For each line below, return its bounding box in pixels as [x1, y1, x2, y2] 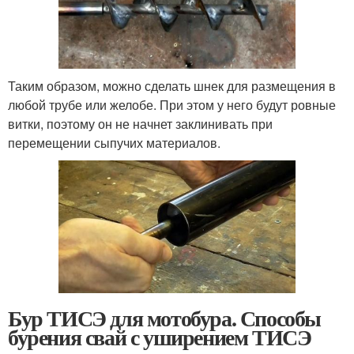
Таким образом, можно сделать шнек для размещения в [8, 76, 336, 95]
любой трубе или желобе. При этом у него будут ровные [8, 95, 336, 114]
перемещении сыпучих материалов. [8, 133, 220, 152]
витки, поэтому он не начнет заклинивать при [8, 114, 273, 133]
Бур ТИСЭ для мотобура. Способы [8, 302, 322, 335]
